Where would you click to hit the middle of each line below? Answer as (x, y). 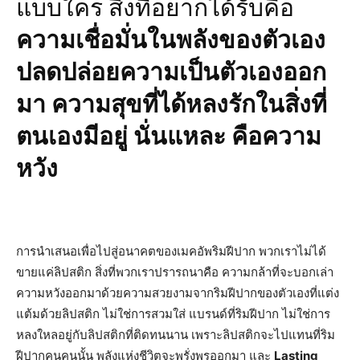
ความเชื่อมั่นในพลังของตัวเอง (171, 38)
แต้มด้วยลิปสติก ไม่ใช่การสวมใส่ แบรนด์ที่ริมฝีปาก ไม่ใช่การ (173, 313)
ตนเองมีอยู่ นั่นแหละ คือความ (169, 135)
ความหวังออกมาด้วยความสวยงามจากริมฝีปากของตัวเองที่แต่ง (178, 292)
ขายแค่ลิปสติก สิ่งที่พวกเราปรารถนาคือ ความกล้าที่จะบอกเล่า (175, 272)
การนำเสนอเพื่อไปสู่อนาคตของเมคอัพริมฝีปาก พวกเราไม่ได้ (171, 251)
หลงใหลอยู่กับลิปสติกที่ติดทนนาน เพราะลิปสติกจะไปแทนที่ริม (176, 334)
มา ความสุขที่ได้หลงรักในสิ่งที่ (172, 102)
